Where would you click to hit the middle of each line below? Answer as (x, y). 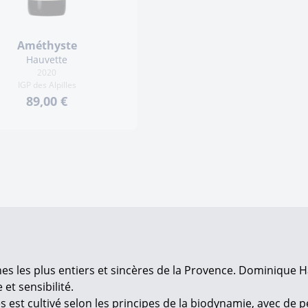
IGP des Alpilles (47, 85)
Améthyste (47, 45)
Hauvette (47, 59)
